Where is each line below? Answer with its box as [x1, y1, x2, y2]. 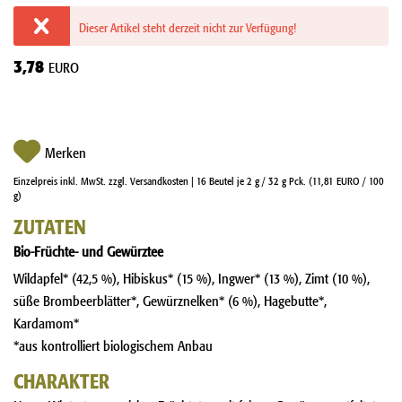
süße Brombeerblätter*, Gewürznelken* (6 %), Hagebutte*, [13, 294, 327, 303]
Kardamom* [13, 317, 79, 326]
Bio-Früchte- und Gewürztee [13, 245, 163, 254]
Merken [45, 147, 86, 156]
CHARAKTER [13, 372, 109, 384]
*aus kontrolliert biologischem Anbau [13, 339, 213, 348]
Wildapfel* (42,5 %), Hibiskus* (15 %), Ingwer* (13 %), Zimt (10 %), [13, 272, 370, 281]
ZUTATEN [13, 218, 86, 230]
